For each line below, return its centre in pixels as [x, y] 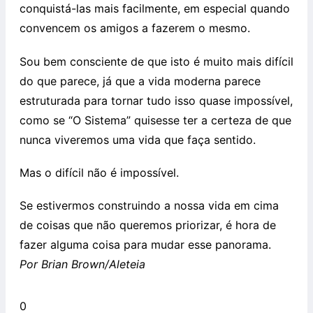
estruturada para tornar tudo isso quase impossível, [156, 100]
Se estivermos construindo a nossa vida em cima [149, 206]
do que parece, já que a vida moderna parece [140, 81]
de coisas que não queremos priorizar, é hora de [148, 225]
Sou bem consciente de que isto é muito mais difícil [156, 61]
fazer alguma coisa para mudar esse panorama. [145, 245]
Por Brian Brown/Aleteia [82, 264]
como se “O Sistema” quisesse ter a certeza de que [155, 120]
